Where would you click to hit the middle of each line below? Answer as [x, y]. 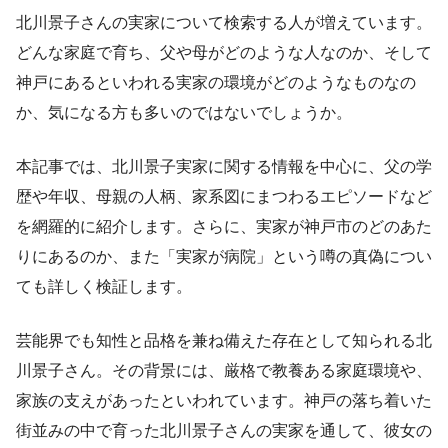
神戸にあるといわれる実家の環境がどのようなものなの [216, 82]
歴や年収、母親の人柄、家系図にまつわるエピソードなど [224, 196]
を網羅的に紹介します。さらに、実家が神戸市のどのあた [224, 226]
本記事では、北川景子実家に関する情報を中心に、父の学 [224, 166]
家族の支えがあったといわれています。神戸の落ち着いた [224, 400]
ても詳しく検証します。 [104, 286]
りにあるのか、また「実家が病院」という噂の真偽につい [224, 256]
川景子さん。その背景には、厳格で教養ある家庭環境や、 [224, 370]
